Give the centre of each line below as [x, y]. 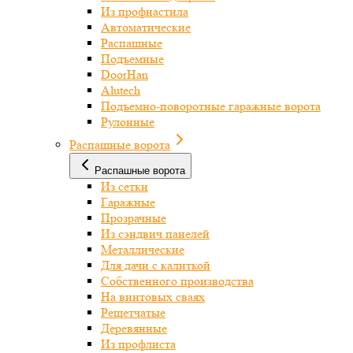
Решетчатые [133, 312]
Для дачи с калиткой [156, 265]
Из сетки [124, 186]
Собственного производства [177, 281]
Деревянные [134, 328]
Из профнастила [145, 11]
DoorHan [124, 74]
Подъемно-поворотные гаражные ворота [211, 106]
